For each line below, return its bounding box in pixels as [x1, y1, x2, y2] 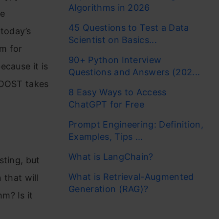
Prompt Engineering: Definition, [68, 119, 203, 130]
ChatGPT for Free [68, 99, 147, 109]
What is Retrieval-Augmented [68, 172, 194, 182]
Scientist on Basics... [68, 35, 157, 45]
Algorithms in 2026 [68, 2, 150, 13]
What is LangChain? [68, 152, 153, 162]
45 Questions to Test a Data [68, 22, 189, 33]
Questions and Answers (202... [68, 67, 200, 77]
